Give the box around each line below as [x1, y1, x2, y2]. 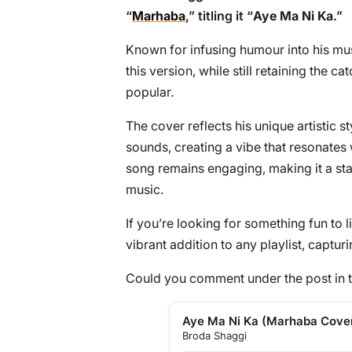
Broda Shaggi [182, 329, 247, 342]
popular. [126, 84, 174, 100]
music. [126, 181, 163, 197]
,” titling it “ [185, 8, 253, 24]
